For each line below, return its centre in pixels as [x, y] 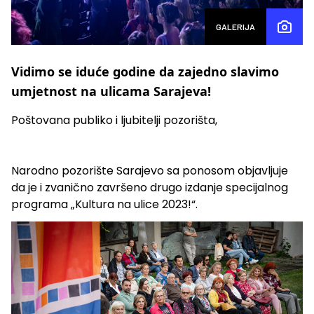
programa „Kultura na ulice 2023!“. [104, 204]
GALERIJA [235, 26]
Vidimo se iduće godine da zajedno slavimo [145, 71]
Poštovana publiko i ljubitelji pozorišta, [114, 120]
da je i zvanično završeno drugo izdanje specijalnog [150, 187]
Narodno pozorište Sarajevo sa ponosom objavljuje [150, 170]
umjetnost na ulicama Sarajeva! [111, 91]
